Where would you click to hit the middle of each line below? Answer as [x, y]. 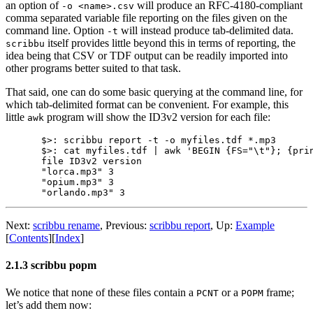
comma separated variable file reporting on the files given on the [146, 17]
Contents [29, 238]
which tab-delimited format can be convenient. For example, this [147, 104]
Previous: [128, 225]
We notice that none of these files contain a [101, 293]
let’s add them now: [49, 305]
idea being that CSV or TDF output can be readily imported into [147, 55]
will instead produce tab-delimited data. [206, 30]
